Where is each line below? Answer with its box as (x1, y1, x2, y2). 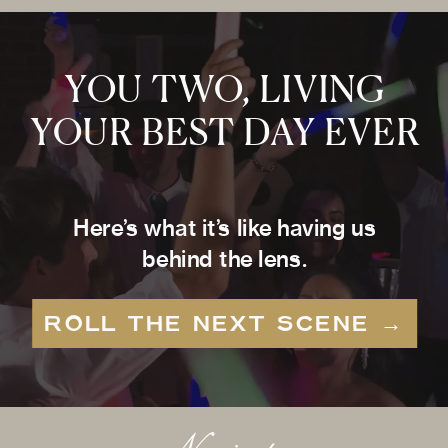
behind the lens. (142, 248, 308, 271)
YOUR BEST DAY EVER (30, 115, 420, 156)
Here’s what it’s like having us (72, 217, 377, 240)
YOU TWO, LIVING (64, 71, 386, 113)
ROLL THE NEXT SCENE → (44, 309, 406, 336)
